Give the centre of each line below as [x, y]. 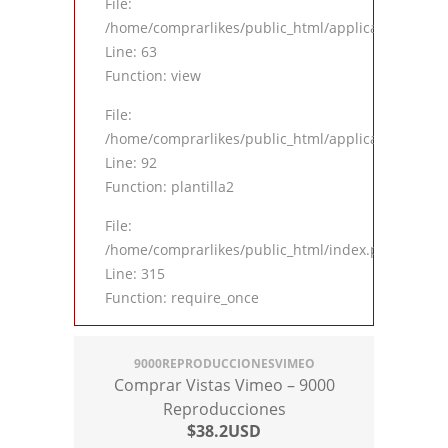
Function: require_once [182, 298]
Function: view [153, 76]
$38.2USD [224, 431]
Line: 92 [131, 163]
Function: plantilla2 [169, 187]
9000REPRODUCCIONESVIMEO [224, 364]
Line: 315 [135, 274]
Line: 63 [131, 52]
